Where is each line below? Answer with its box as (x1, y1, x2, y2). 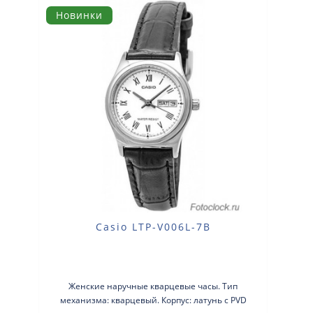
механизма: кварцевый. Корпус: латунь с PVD (59, 293, 247, 306)
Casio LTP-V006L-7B (95, 219, 211, 233)
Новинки (56, 8, 103, 22)
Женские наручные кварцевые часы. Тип (68, 279, 238, 292)
